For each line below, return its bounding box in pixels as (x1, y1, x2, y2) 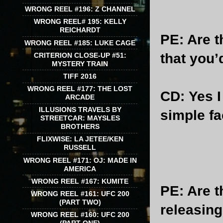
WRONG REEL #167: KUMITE (31, 177, 128, 185)
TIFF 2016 (63, 72, 97, 80)
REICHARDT (59, 26, 101, 34)
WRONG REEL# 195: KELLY (33, 17, 126, 26)
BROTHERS (60, 122, 100, 131)
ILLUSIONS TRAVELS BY (38, 106, 121, 114)
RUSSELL (64, 143, 96, 152)
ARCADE (65, 93, 95, 102)
